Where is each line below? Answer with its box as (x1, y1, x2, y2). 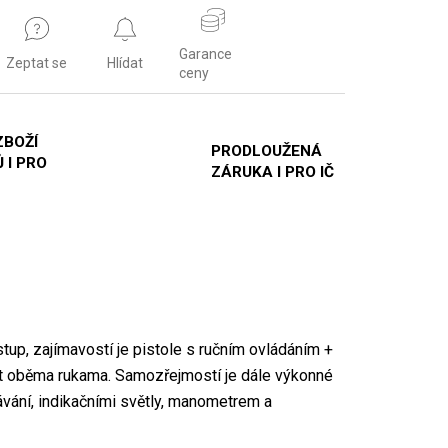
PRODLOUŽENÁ (210, 142, 322, 161)
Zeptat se (6, 55, 68, 72)
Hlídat (106, 55, 143, 72)
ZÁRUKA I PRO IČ (210, 163, 334, 182)
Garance (178, 45, 232, 62)
